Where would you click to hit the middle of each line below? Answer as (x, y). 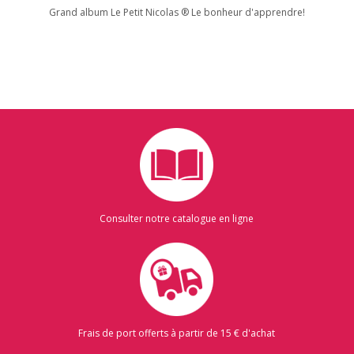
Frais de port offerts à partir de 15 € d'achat (177, 333)
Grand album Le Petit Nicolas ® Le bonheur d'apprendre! (177, 12)
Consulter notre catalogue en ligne (177, 218)
